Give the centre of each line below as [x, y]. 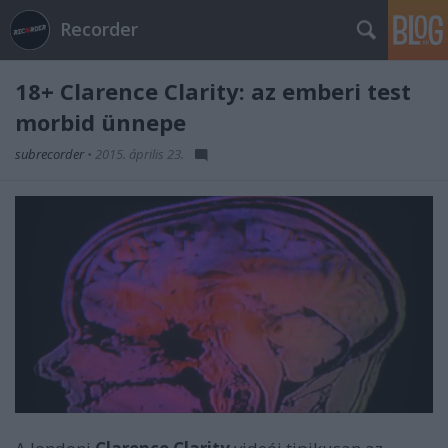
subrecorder [51, 154]
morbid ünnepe [100, 122]
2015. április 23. [139, 154]
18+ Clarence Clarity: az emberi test [213, 91]
